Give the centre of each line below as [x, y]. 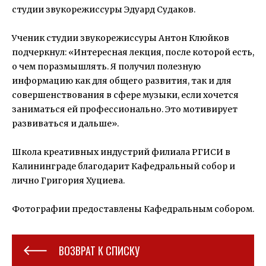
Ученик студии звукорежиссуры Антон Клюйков [121, 38]
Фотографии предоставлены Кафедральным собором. [133, 209]
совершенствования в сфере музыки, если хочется [125, 95]
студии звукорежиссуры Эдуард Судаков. [104, 9]
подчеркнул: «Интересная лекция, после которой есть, [133, 52]
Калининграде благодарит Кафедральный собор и [123, 166]
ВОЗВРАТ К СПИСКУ [99, 250]
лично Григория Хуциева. [68, 180]
